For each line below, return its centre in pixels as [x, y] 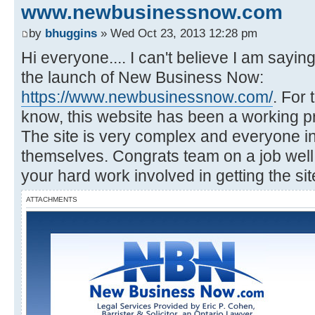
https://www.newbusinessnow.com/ [147, 97]
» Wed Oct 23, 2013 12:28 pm [177, 33]
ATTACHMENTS [52, 199]
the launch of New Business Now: [142, 77]
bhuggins [71, 33]
